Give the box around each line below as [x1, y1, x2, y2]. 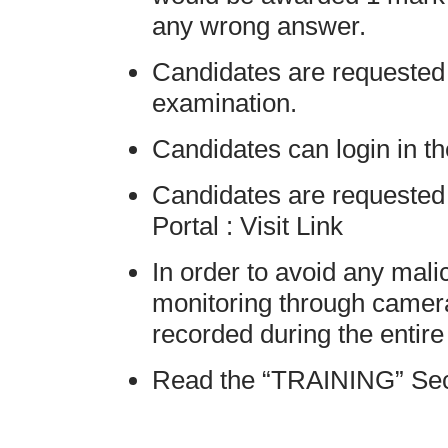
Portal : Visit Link [152, 210, 343, 241]
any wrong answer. [152, 10, 366, 41]
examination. [152, 87, 297, 118]
